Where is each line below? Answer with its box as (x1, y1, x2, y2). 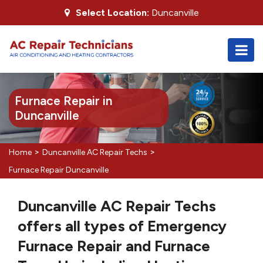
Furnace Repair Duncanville (9, 165, 109, 175)
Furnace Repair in (15, 93, 112, 108)
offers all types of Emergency (18, 217, 227, 235)
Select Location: (75, 7, 149, 18)
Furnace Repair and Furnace (18, 237, 210, 255)
